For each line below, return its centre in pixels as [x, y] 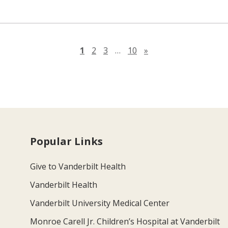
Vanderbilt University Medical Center [100, 203]
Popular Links [67, 141]
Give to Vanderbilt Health [78, 167]
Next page [167, 50]
